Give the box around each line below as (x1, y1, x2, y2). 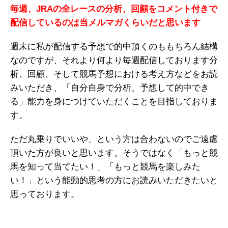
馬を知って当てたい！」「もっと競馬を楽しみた (10, 162, 201, 172)
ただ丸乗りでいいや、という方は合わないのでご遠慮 (10, 134, 218, 145)
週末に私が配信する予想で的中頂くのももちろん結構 (10, 42, 218, 52)
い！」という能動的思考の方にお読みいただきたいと (10, 176, 218, 186)
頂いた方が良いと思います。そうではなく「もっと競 (10, 148, 218, 158)
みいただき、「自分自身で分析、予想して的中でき (10, 83, 209, 93)
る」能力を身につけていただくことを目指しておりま (10, 97, 218, 107)
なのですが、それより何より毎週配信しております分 (10, 55, 218, 66)
